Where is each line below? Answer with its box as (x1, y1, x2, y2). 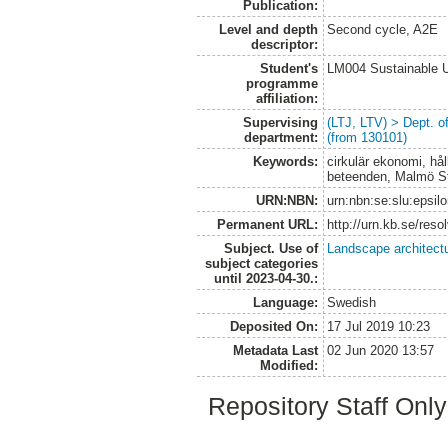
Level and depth (218, 21, 318, 37)
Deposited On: (229, 318, 318, 334)
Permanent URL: (216, 216, 318, 232)
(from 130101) (327, 129, 408, 145)
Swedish (327, 294, 377, 310)
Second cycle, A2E (327, 21, 439, 37)
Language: (252, 294, 318, 310)
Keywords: (252, 153, 318, 169)
